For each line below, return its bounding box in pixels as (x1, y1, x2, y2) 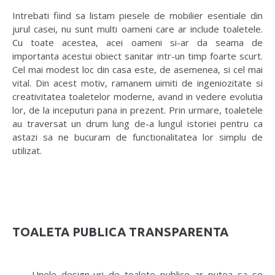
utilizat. (12, 144, 42, 157)
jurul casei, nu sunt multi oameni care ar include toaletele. (12, 23, 263, 36)
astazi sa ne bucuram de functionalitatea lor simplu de (12, 131, 263, 144)
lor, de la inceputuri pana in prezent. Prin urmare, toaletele (12, 104, 263, 117)
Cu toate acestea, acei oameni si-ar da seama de (12, 36, 263, 49)
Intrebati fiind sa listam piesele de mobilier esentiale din (12, 9, 263, 22)
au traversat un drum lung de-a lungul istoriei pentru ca (12, 117, 263, 130)
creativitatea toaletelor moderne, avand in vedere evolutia (12, 90, 263, 103)
